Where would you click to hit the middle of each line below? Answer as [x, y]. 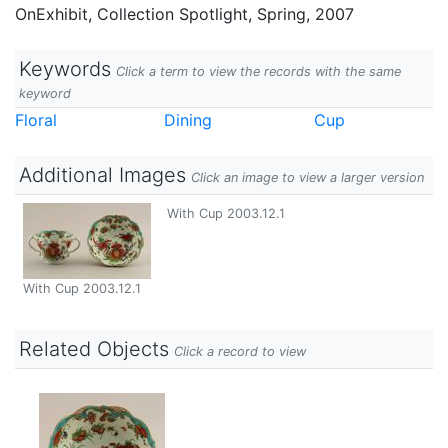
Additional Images [102, 175]
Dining [188, 120]
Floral [36, 120]
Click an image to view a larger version [307, 177]
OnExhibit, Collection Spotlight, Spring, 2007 [184, 14]
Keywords [65, 69]
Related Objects [94, 349]
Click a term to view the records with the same [258, 71]
